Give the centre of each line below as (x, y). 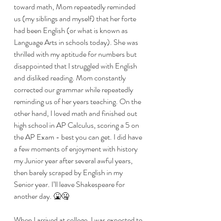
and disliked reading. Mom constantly (71, 78)
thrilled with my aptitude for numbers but (76, 54)
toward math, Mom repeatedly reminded (75, 7)
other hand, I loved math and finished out (76, 113)
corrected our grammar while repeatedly (74, 90)
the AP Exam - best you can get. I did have (79, 137)
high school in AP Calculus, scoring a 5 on (77, 125)
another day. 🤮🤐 (41, 196)
